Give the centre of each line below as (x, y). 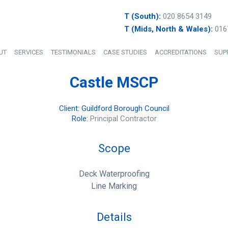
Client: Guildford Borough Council (114, 108)
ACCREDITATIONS (181, 52)
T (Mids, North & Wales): (168, 29)
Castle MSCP (114, 82)
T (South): (142, 16)
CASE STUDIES (125, 52)
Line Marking (114, 186)
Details (114, 217)
